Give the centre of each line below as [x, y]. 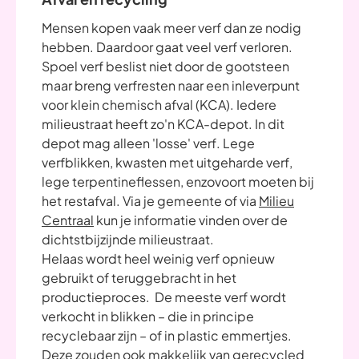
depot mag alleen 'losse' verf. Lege [148, 143]
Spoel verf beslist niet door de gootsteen [165, 67]
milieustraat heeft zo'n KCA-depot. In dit [163, 124]
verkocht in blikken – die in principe [148, 317]
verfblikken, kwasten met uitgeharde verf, [167, 163]
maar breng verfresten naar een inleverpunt [171, 86]
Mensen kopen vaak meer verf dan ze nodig [171, 28]
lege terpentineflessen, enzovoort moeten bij [178, 182]
